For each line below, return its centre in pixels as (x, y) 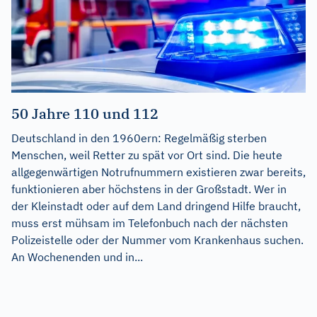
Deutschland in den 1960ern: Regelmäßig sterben (139, 138)
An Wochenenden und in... (77, 257)
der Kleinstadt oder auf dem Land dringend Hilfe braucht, (156, 206)
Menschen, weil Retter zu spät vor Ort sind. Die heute (147, 155)
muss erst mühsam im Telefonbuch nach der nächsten (150, 223)
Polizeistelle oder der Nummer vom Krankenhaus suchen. (157, 240)
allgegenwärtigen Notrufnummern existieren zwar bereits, (158, 172)
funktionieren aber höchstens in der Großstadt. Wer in (149, 189)
